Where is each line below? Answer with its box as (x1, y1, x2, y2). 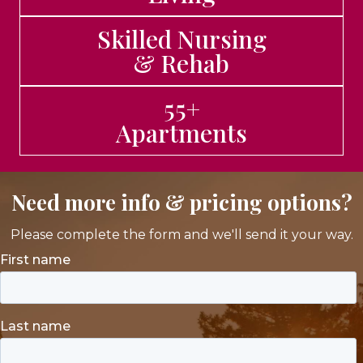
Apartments (116, 117, 247, 149)
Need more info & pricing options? (11, 188, 352, 216)
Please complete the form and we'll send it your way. (10, 227, 353, 242)
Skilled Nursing (96, 23, 267, 55)
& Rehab (134, 47, 229, 79)
